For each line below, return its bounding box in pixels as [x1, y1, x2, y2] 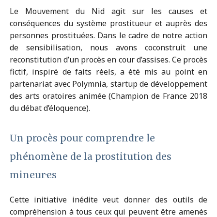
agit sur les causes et [105, 6, 207, 17]
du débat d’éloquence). [10, 103, 90, 114]
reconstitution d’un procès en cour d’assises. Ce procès [10, 54, 207, 65]
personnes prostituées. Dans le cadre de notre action [10, 30, 207, 41]
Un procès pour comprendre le [10, 132, 155, 144]
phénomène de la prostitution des [10, 151, 171, 163]
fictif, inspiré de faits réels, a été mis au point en [10, 66, 207, 77]
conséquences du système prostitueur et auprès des [10, 18, 207, 29]
